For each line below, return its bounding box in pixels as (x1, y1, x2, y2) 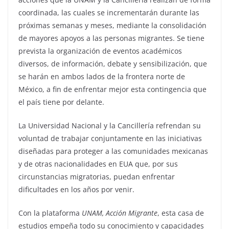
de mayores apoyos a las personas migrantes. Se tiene (18, 33, 204, 43)
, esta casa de (157, 208, 204, 218)
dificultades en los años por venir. (18, 184, 134, 194)
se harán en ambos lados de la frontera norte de (18, 71, 185, 81)
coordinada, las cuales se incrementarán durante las (18, 7, 199, 17)
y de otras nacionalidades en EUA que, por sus (18, 158, 178, 169)
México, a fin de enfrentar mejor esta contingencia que (18, 84, 207, 94)
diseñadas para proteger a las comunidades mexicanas (18, 146, 208, 156)
